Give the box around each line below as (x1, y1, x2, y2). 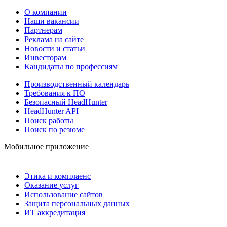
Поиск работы (24, 116, 73, 125)
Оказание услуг (24, 180, 79, 190)
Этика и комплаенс (24, 171, 91, 180)
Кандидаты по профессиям (24, 62, 118, 71)
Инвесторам (24, 53, 66, 62)
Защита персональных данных (24, 199, 130, 208)
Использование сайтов (24, 190, 103, 199)
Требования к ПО (24, 88, 85, 97)
